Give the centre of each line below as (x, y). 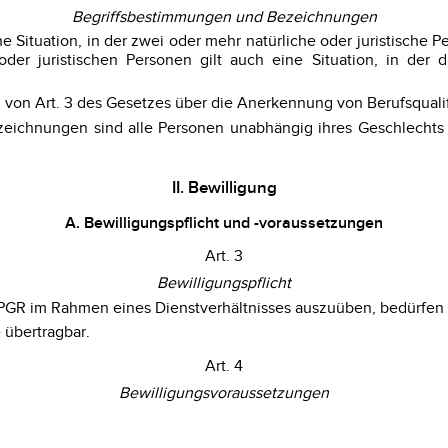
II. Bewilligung (224, 187)
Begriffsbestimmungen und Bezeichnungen (224, 17)
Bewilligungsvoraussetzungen (224, 393)
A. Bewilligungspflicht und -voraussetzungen (224, 223)
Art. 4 (224, 366)
